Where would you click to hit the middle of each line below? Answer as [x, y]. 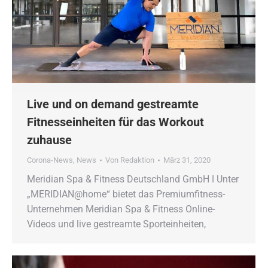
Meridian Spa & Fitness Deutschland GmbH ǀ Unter [133, 179]
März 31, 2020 [187, 160]
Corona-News [50, 160]
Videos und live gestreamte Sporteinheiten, [116, 224]
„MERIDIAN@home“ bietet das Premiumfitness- [126, 194]
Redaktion [137, 160]
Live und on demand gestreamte [113, 104]
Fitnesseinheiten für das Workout [115, 122]
